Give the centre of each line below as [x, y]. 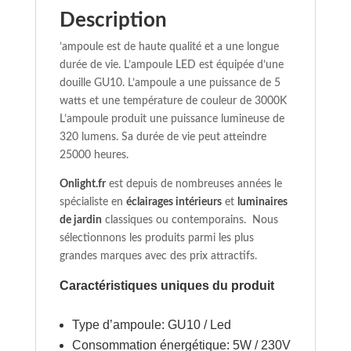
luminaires [262, 202]
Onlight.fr [82, 184]
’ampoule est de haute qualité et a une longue [169, 47]
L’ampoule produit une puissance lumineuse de [172, 119]
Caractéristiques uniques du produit [166, 285]
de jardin [80, 220]
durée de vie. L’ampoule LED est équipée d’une [171, 65]
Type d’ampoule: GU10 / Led [151, 324]
